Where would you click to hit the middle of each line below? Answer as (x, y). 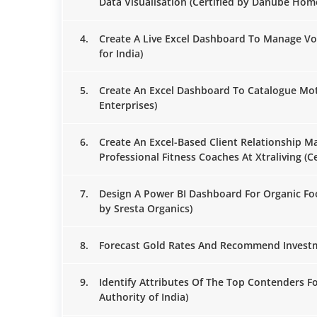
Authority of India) (144, 297)
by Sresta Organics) (146, 208)
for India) (121, 53)
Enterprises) (128, 105)
